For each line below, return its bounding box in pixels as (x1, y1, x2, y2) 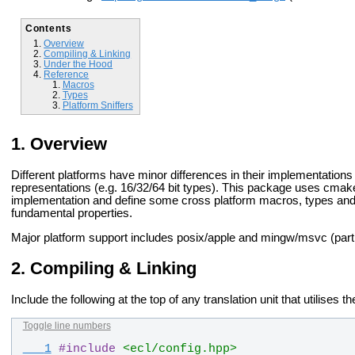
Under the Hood (44, 58, 113, 69)
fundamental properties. (11, 207, 132, 220)
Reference (44, 68, 90, 79)
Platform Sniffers (62, 99, 133, 110)
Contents (25, 22, 72, 33)
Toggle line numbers (22, 320, 111, 332)
